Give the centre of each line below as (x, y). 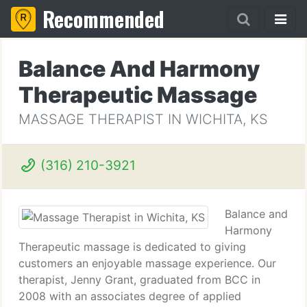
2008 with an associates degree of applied (130, 296)
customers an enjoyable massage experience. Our (147, 263)
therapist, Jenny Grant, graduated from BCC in (139, 280)
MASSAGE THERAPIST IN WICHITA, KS (143, 119)
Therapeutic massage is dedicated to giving (132, 247)
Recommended (103, 19)
